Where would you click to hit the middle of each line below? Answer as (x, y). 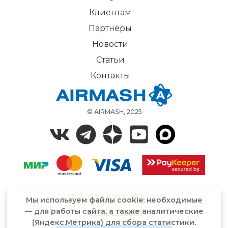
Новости (110, 44)
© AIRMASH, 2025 (114, 112)
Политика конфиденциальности (114, 195)
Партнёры (110, 28)
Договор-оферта (114, 212)
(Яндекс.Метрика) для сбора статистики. (114, 222)
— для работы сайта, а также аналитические (114, 211)
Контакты (110, 75)
